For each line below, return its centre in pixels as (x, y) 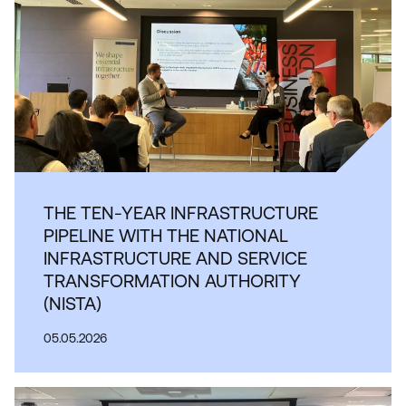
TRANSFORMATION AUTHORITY (172, 281)
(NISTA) (72, 304)
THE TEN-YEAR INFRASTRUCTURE (181, 213)
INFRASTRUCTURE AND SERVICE (175, 258)
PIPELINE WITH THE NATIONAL (166, 236)
